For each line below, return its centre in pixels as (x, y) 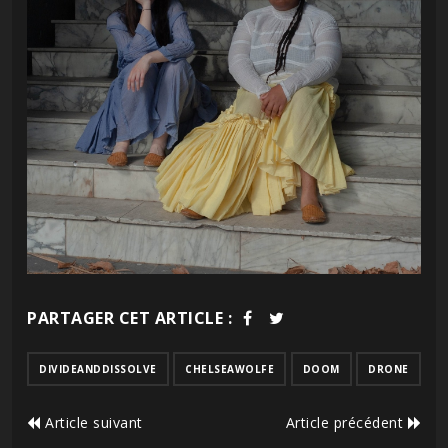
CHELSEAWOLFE (229, 368)
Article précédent (346, 422)
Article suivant (91, 422)
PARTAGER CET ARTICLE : (129, 317)
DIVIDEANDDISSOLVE (98, 368)
